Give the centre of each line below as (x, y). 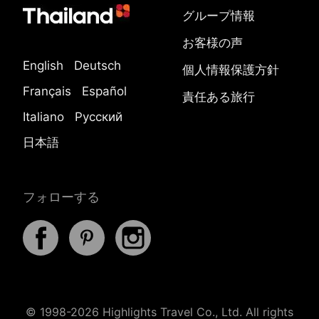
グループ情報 (219, 15)
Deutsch (98, 65)
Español (104, 91)
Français (47, 91)
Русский (99, 116)
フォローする (61, 197)
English (43, 65)
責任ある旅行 (219, 96)
